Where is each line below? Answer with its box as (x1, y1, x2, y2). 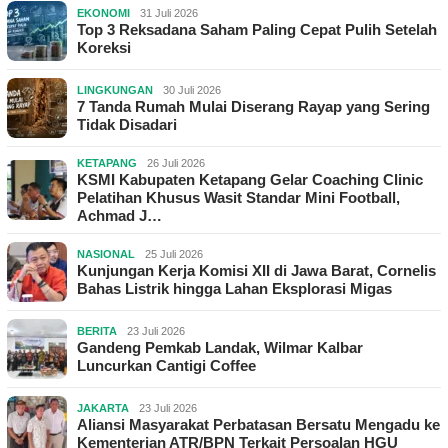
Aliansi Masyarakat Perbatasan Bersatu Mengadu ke (77, 416, 440, 434)
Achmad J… (77, 207, 162, 225)
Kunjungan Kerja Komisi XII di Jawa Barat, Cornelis (77, 262, 436, 280)
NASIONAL (77, 248, 135, 261)
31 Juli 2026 (140, 7, 198, 20)
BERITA (77, 325, 117, 338)
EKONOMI (77, 7, 130, 20)
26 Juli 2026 (147, 157, 205, 170)
